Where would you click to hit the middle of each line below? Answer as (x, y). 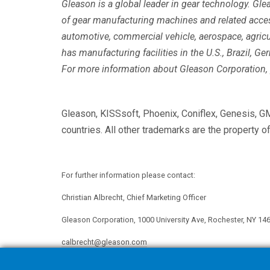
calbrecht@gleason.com (104, 242)
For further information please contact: (128, 175)
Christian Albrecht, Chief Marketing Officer (134, 197)
